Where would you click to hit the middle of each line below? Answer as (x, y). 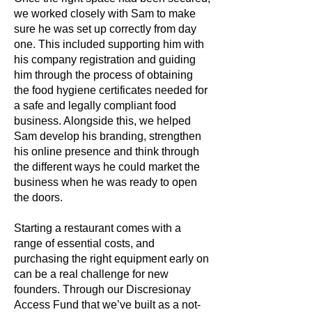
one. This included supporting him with (109, 44)
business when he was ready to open (106, 182)
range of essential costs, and (84, 243)
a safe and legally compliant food (95, 106)
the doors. (38, 197)
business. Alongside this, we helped (102, 121)
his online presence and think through (107, 151)
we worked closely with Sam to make (105, 14)
